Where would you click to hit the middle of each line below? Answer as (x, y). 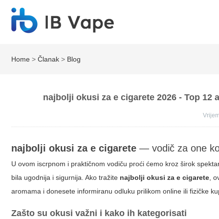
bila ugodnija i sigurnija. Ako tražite (66, 177)
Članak (49, 59)
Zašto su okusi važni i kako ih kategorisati (99, 213)
